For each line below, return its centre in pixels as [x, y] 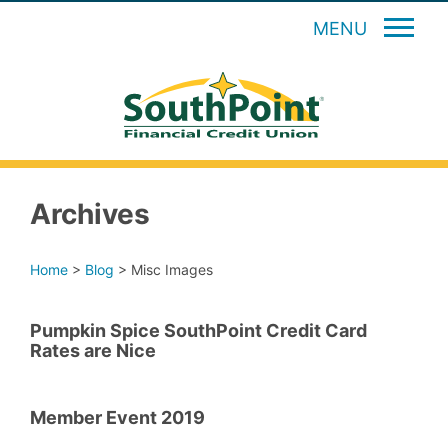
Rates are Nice [93, 351]
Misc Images [172, 270]
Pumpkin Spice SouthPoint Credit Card [198, 331]
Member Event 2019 [117, 418]
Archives [90, 214]
